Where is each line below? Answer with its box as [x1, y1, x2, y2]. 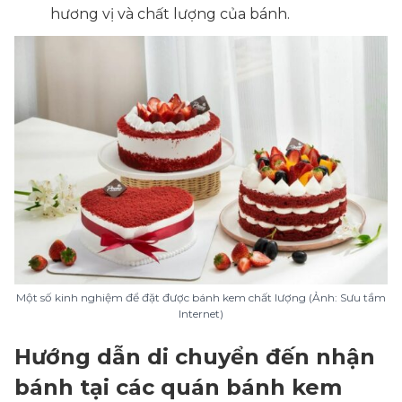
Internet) [179, 307, 223, 320]
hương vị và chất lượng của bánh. [50, 5, 290, 22]
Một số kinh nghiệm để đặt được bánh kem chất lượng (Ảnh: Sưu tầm [16, 291, 386, 304]
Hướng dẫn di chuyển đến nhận [14, 344, 375, 370]
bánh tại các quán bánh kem [14, 374, 342, 400]
